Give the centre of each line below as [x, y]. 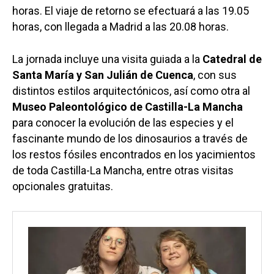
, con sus [215, 75]
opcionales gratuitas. [63, 187]
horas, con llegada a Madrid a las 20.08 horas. [120, 27]
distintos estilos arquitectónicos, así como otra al [131, 91]
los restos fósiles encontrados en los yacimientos [134, 155]
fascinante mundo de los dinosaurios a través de [130, 139]
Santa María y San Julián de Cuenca [103, 75]
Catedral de [232, 59]
